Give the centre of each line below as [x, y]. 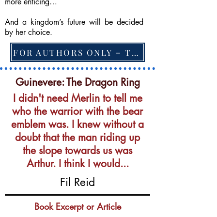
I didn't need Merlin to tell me [77, 98]
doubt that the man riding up [77, 137]
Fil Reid [77, 182]
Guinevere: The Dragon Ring [77, 82]
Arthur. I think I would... [77, 163]
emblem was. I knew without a [77, 124]
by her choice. [29, 32]
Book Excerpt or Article [77, 206]
